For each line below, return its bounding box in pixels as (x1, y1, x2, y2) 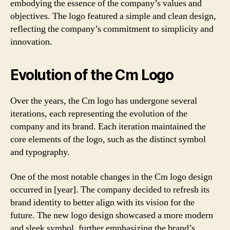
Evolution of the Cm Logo (10, 66, 174, 84)
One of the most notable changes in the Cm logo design (10, 170, 213, 183)
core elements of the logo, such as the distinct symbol (10, 133, 206, 145)
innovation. (10, 36, 52, 48)
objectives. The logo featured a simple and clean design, (10, 10, 216, 22)
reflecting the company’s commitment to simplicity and (10, 23, 214, 35)
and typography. (10, 146, 70, 158)
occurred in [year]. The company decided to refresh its (10, 183, 209, 196)
